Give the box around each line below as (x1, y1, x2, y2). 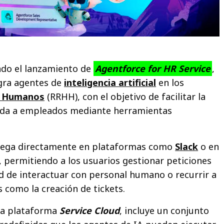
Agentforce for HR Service (95, 62, 211, 74)
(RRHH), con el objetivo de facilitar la (44, 90, 206, 102)
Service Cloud (59, 204, 120, 216)
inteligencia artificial (64, 76, 156, 88)
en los (156, 76, 184, 88)
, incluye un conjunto (119, 204, 209, 216)
